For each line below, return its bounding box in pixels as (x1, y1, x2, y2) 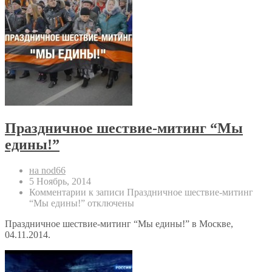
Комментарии (29, 187, 86, 198)
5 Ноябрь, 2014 (29, 176, 91, 187)
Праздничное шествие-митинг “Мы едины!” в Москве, (5, 219, 233, 229)
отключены (85, 198, 134, 209)
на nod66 (29, 165, 66, 176)
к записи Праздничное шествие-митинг (86, 187, 253, 198)
